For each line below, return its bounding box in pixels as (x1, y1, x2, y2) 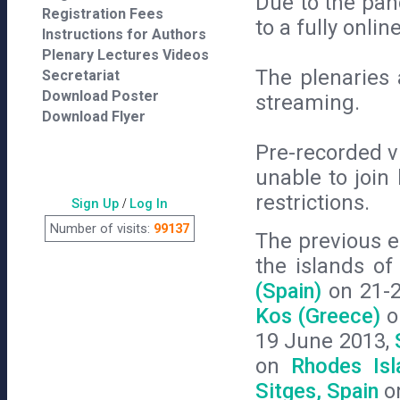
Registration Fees (42, 5, 163, 22)
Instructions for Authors (42, 26, 206, 43)
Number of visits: (49, 221, 154, 237)
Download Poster (42, 87, 159, 104)
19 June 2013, (255, 329, 395, 354)
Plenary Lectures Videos (42, 46, 209, 63)
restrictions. (255, 190, 370, 216)
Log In (129, 196, 168, 212)
